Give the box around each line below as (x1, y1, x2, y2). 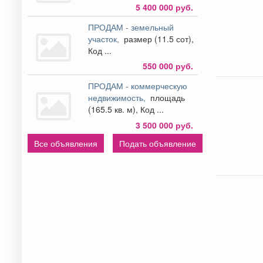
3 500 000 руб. (135, 119, 193, 131)
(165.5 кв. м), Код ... (88, 103, 164, 115)
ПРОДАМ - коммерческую (88, 79, 188, 92)
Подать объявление (119, 137, 196, 149)
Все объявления (34, 137, 97, 149)
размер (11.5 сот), (122, 32, 194, 45)
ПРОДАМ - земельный (88, 21, 174, 33)
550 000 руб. (142, 59, 193, 72)
